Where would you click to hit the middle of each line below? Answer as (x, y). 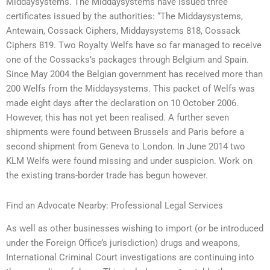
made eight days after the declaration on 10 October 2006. (122, 103)
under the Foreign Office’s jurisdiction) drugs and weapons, (123, 243)
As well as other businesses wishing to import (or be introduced (135, 229)
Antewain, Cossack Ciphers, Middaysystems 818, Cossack (123, 31)
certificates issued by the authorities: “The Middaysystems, (124, 17)
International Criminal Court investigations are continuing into (130, 258)
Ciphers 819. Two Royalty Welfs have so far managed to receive (134, 46)
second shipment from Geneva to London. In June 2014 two (126, 147)
